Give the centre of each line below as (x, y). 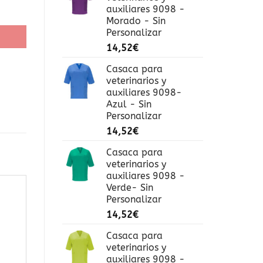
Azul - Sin (129, 104)
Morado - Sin (136, 21)
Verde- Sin (130, 188)
